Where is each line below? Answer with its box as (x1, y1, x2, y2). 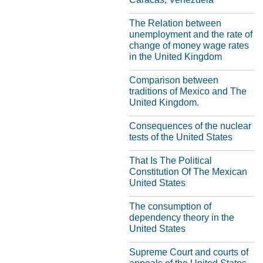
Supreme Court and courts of (129, 247, 248, 257)
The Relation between (129, 18, 221, 28)
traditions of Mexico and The (129, 86, 247, 96)
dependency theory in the (129, 213, 234, 222)
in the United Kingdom (129, 52, 222, 62)
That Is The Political (129, 156, 212, 166)
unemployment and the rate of (129, 29, 252, 39)
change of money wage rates (129, 41, 249, 50)
